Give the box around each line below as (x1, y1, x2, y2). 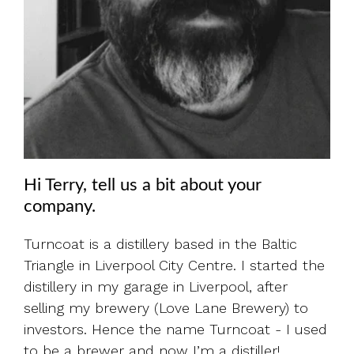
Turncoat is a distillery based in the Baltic (24, 235, 297, 252)
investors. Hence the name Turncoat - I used (24, 321, 327, 337)
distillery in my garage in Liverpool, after (24, 278, 288, 295)
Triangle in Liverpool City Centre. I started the (24, 257, 325, 273)
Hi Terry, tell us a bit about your (24, 177, 262, 194)
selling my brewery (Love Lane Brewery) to (24, 299, 308, 316)
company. (24, 198, 96, 215)
